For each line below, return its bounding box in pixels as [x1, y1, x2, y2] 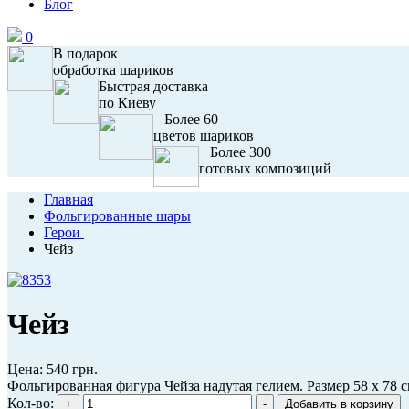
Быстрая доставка [99, 79, 208, 94]
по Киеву [99, 95, 160, 110]
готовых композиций [199, 161, 331, 176]
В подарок [53, 46, 118, 61]
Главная [44, 192, 93, 207]
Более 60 [161, 111, 218, 127]
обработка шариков [53, 62, 173, 78]
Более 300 [206, 144, 271, 160]
